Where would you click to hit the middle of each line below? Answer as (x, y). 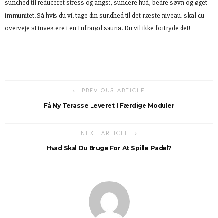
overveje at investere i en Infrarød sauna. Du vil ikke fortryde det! (98, 28)
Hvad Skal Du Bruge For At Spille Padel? (109, 148)
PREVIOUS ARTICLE (113, 91)
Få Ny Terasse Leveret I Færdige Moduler (109, 105)
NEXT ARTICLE (105, 133)
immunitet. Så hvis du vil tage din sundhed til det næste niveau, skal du (105, 15)
